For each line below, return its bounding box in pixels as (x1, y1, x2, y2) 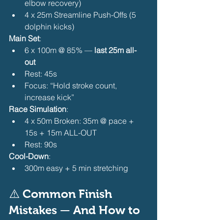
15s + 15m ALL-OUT (25, 127, 97, 137)
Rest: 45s (25, 68, 57, 79)
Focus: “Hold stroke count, (25, 80, 119, 90)
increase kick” (25, 92, 76, 102)
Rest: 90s (25, 139, 59, 149)
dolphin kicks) (25, 21, 76, 31)
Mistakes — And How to (9, 203, 143, 217)
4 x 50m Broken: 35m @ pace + (25, 115, 136, 126)
